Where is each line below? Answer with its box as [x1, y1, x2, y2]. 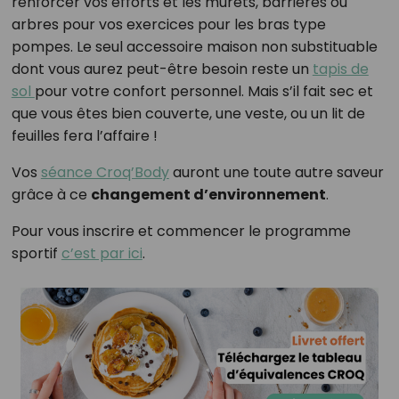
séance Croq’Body [40, 162, 169, 183]
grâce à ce [11, 184, 91, 206]
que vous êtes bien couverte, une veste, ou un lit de [11, 103, 365, 125]
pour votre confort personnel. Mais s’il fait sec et [34, 81, 373, 102]
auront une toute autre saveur [168, 162, 384, 183]
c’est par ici [61, 243, 142, 265]
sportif [11, 243, 61, 265]
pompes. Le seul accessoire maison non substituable [11, 37, 378, 58]
